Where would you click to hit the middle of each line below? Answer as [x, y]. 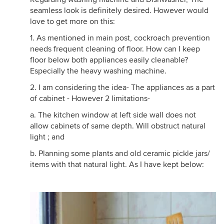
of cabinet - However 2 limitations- [90, 99]
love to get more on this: [72, 22]
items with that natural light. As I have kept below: [117, 165]
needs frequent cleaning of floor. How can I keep [115, 49]
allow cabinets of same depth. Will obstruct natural [118, 126]
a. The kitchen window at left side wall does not [113, 115]
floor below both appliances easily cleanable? [109, 60]
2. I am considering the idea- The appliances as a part [122, 88]
